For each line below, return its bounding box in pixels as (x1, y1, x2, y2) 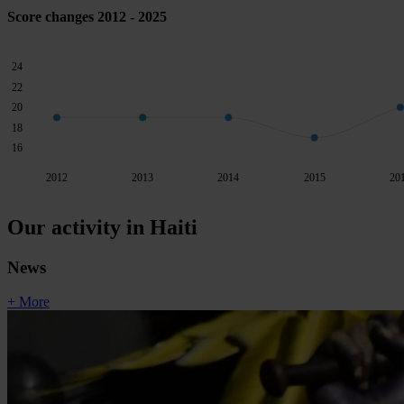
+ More (7, 294, 50, 310)
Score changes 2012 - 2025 (7, 8, 167, 24)
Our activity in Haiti (7, 215, 197, 239)
